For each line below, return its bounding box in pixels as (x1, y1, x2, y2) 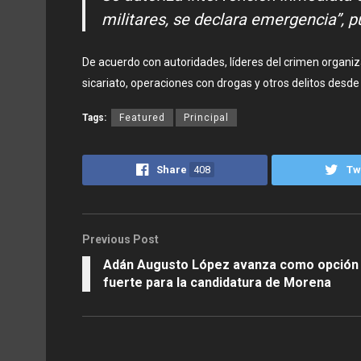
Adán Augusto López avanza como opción (103, 257, 359, 273)
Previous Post (82, 233, 159, 247)
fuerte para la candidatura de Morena (103, 275, 331, 291)
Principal (184, 112, 229, 124)
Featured (119, 112, 165, 124)
